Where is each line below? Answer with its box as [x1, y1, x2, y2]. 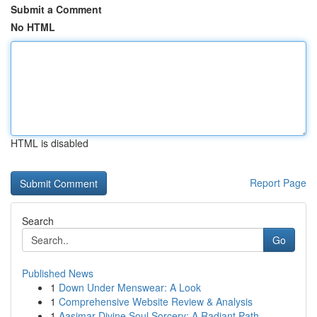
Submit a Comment [11, 2, 102, 16]
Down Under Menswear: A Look [59, 280, 201, 294]
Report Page [250, 175, 306, 190]
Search [22, 214, 54, 228]
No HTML [11, 20, 55, 34]
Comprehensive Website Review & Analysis [59, 294, 253, 309]
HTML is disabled [11, 136, 88, 150]
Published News [22, 266, 93, 280]
